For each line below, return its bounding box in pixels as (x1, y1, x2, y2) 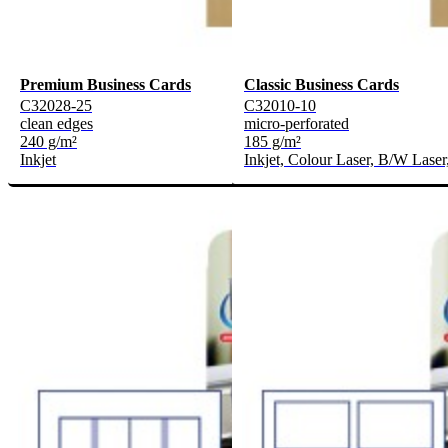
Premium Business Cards (20, 76, 191, 94)
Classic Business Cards (244, 76, 399, 94)
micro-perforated (244, 115, 349, 133)
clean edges (20, 115, 93, 133)
